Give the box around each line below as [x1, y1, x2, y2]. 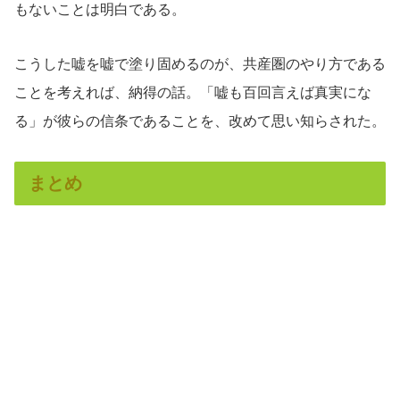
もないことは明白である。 [14, 2, 186, 18]
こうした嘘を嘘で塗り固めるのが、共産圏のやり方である [14, 55, 386, 71]
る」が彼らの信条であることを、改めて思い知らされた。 [14, 112, 386, 129]
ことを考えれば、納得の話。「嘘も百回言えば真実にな [14, 84, 371, 100]
